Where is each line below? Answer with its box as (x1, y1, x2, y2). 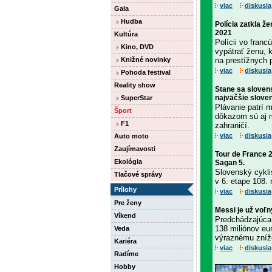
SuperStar (119, 94, 152, 101)
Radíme (114, 250, 138, 257)
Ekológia (114, 158, 142, 165)
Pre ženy (114, 199, 141, 206)
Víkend (114, 212, 136, 219)
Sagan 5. (215, 158, 245, 167)
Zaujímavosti (114, 145, 155, 152)
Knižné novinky (119, 56, 171, 63)
